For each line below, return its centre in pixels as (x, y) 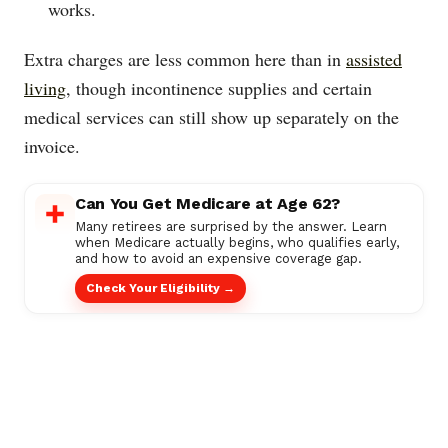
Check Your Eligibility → (160, 287)
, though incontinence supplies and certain (219, 88)
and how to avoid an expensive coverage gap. (218, 258)
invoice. (52, 146)
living (45, 88)
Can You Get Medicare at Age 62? (208, 203)
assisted (374, 59)
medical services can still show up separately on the (211, 117)
